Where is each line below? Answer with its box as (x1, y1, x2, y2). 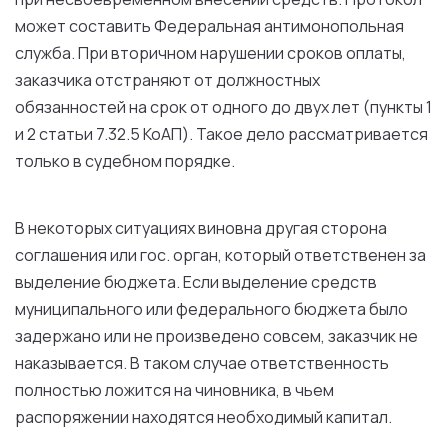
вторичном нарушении (108, 42, 287, 64)
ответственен (291, 244, 409, 266)
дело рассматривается (243, 123, 428, 145)
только (15, 150, 70, 172)
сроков (287, 42, 343, 64)
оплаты (346, 42, 402, 64)
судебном (82, 150, 165, 172)
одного (212, 96, 268, 118)
